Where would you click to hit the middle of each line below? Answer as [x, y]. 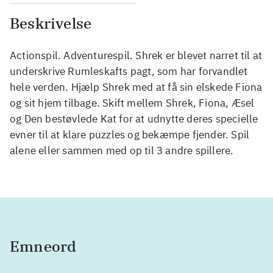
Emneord [43, 246]
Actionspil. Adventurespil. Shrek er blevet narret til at [136, 55]
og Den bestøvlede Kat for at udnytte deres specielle [134, 119]
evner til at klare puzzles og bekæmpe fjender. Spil [130, 134]
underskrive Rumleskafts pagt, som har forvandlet [129, 71]
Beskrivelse [51, 23]
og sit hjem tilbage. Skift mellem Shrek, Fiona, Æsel [132, 103]
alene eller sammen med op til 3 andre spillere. [122, 150]
